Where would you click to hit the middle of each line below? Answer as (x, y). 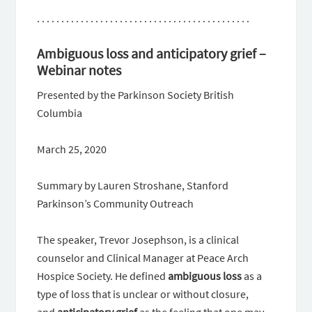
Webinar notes (79, 70)
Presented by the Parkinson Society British (136, 95)
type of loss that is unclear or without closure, (143, 294)
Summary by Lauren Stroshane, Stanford (133, 185)
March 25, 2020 (72, 149)
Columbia (60, 113)
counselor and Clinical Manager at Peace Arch (143, 258)
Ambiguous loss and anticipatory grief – (152, 53)
